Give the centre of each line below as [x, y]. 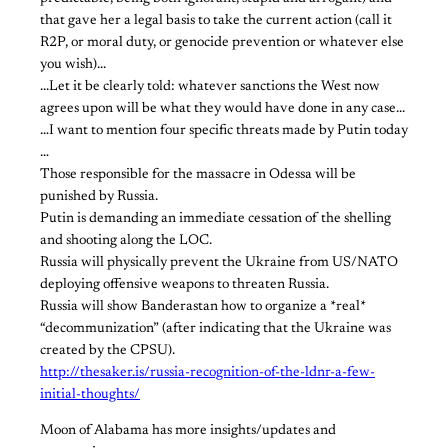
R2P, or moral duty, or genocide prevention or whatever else [222, 42]
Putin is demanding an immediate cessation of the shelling [215, 218]
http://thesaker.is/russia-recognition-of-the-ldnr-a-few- [207, 372]
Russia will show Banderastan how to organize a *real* [203, 306]
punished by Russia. [99, 196]
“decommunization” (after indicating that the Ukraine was [215, 328]
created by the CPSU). [107, 350]
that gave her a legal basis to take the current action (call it [216, 20]
